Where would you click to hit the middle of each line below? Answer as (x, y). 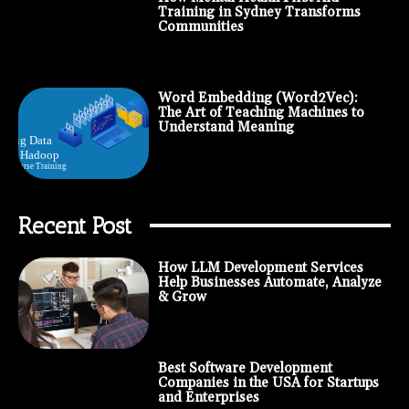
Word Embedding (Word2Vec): (257, 98)
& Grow (182, 297)
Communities (200, 26)
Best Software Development (245, 368)
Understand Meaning (225, 127)
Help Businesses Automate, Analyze (269, 282)
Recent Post (75, 225)
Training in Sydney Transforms (259, 12)
